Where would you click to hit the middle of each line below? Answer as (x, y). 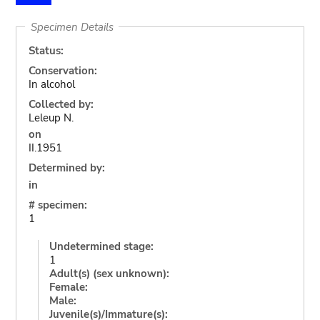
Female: (68, 287)
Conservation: (62, 70)
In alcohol (51, 84)
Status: (46, 50)
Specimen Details (72, 27)
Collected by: (61, 104)
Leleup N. (51, 117)
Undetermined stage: (101, 246)
